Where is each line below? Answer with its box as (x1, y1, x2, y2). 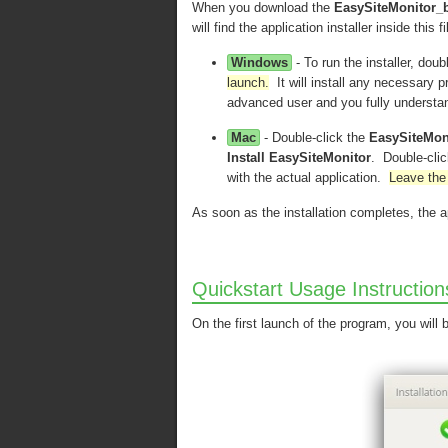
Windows (231, 55, 288, 70)
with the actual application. (227, 170, 389, 185)
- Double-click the (260, 130, 369, 145)
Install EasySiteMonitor (227, 150, 371, 165)
